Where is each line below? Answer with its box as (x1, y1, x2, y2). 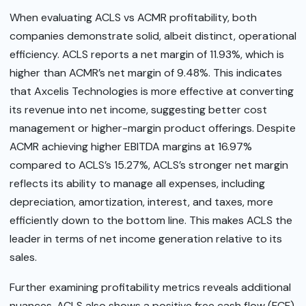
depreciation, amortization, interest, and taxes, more (10, 195, 273, 210)
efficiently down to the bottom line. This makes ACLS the (10, 213, 292, 228)
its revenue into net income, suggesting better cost (10, 102, 267, 117)
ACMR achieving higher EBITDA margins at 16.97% (10, 139, 252, 154)
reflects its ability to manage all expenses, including (10, 176, 265, 191)
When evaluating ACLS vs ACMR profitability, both (10, 10, 257, 25)
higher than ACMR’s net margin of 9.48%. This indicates (10, 66, 282, 81)
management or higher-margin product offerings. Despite (10, 121, 296, 136)
